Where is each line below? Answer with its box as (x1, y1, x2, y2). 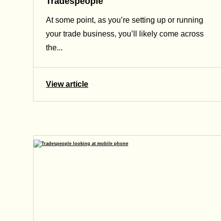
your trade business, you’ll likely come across (46, 30, 204, 38)
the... (46, 43, 63, 52)
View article (46, 80, 88, 89)
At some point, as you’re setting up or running (46, 16, 203, 25)
